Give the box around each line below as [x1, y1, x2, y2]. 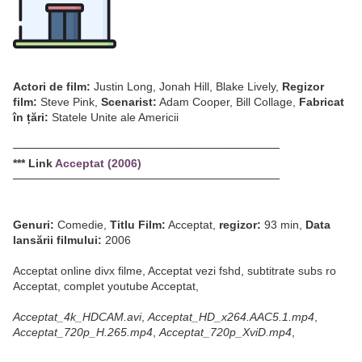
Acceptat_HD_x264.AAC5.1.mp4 [148, 310, 314, 324]
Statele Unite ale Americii [48, 111, 179, 124]
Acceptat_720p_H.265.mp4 [13, 326, 153, 339]
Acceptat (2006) [55, 157, 141, 170]
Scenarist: [101, 95, 157, 109]
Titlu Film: [110, 218, 166, 232]
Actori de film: [13, 80, 90, 94]
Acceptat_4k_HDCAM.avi [13, 310, 141, 324]
